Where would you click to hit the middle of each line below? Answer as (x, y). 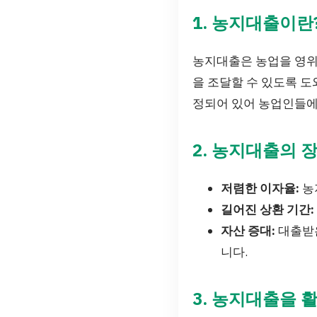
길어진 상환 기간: (267, 209)
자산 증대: (248, 230)
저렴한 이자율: (260, 188)
